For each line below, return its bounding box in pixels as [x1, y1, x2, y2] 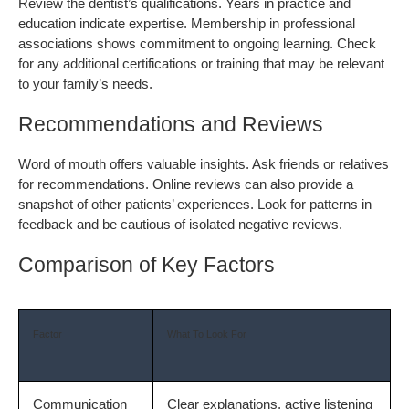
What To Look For [166, 329, 246, 341]
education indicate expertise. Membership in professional [18, 16, 355, 31]
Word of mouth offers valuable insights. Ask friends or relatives [18, 156, 389, 172]
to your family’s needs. [18, 76, 152, 91]
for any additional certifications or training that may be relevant [18, 56, 384, 71]
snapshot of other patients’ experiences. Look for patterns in [18, 196, 372, 212]
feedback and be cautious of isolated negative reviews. [18, 216, 342, 232]
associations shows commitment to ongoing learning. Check [18, 36, 376, 51]
